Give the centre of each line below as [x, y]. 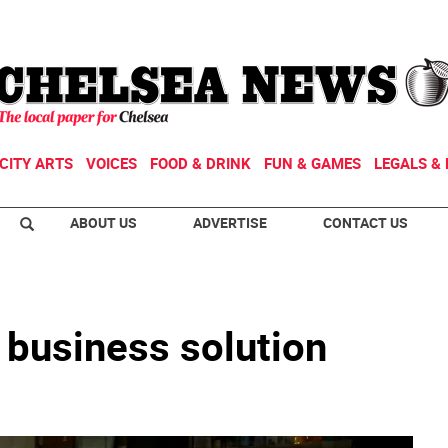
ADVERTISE [230, 222]
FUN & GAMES [312, 163]
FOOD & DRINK [200, 163]
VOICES [111, 163]
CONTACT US [365, 222]
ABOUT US [103, 222]
